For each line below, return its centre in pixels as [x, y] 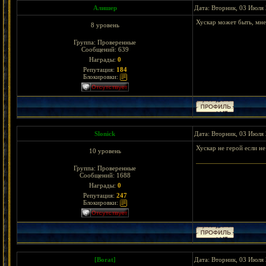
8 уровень [105, 25]
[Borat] [105, 259]
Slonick [105, 134]
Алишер [105, 8]
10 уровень [105, 151]
